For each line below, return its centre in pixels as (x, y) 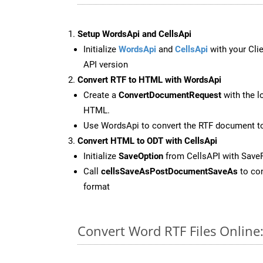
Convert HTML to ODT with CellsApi (147, 141)
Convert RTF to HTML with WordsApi (149, 80)
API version (106, 64)
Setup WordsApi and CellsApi (134, 34)
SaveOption (141, 156)
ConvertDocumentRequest (170, 95)
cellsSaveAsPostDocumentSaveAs (169, 171)
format (97, 186)
